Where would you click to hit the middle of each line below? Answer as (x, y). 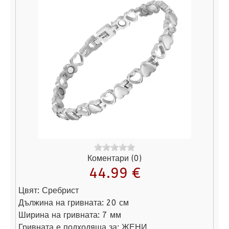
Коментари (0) (114, 158)
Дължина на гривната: (61, 203)
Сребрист (60, 191)
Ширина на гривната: (59, 215)
